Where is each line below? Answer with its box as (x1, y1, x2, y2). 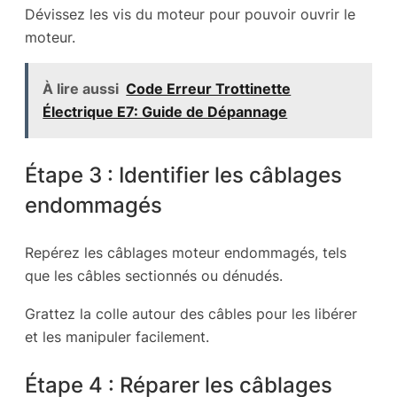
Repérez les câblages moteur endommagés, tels (25, 244, 346, 262)
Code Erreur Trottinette (126, 80, 292, 98)
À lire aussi (43, 80, 120, 98)
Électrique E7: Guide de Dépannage (43, 103, 288, 121)
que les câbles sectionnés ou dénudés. (25, 267, 283, 285)
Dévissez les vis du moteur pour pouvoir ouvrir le (25, 4, 355, 23)
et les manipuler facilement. (25, 327, 209, 346)
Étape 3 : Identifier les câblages (25, 160, 342, 188)
